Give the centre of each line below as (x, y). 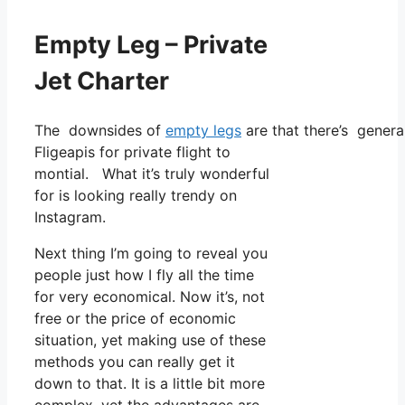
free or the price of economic (135, 319)
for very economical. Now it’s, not (150, 297)
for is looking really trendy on (136, 196)
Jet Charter (102, 81)
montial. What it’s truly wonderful (152, 174)
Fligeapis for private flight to (132, 152)
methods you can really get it (135, 362)
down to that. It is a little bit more (150, 384)
